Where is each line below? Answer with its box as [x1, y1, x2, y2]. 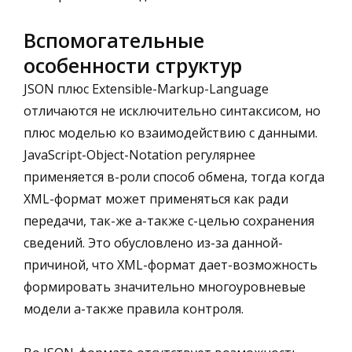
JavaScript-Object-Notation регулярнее [24, 145, 255, 163]
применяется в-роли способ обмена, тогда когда [24, 167, 324, 185]
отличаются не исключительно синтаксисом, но [24, 101, 321, 119]
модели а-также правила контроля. [24, 299, 244, 317]
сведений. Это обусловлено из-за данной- [24, 233, 283, 251]
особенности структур [24, 51, 242, 79]
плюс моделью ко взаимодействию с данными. [24, 123, 317, 141]
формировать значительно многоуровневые [24, 277, 306, 295]
